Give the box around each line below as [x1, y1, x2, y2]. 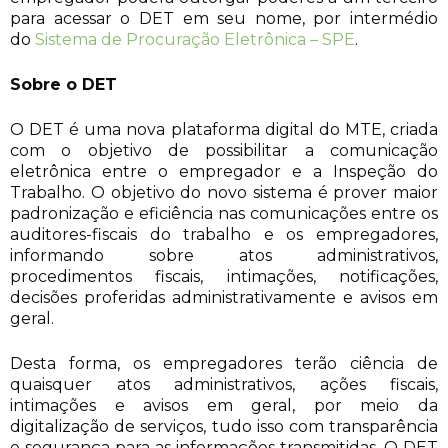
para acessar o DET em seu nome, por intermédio [10, 8, 438, 28]
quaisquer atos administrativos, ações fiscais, [10, 374, 438, 394]
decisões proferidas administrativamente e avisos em [10, 287, 438, 307]
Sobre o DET [10, 74, 117, 94]
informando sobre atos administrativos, [10, 245, 438, 265]
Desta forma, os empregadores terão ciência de [10, 353, 438, 373]
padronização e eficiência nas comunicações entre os [10, 203, 438, 223]
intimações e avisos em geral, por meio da [10, 395, 438, 415]
